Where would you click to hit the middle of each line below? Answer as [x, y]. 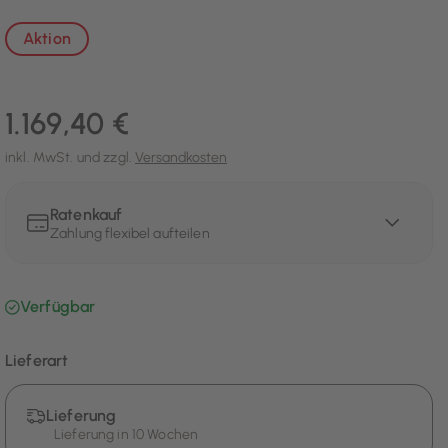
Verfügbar [58, 307]
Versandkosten [181, 158]
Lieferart [37, 361]
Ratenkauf [86, 215]
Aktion [47, 39]
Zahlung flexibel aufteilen [130, 234]
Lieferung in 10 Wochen [126, 435]
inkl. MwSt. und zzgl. [70, 158]
